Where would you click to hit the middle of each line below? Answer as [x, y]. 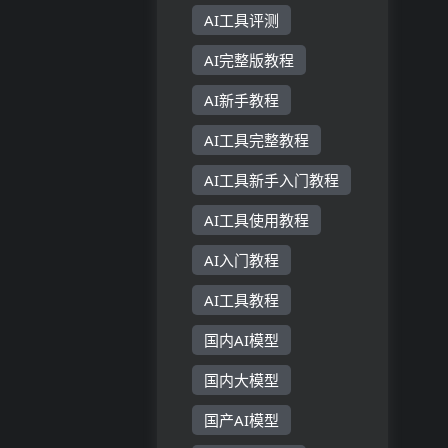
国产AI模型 [242, 420]
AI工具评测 [242, 20]
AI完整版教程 [249, 60]
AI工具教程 [242, 300]
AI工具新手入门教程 [272, 180]
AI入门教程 [242, 260]
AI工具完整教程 [257, 140]
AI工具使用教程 [257, 220]
